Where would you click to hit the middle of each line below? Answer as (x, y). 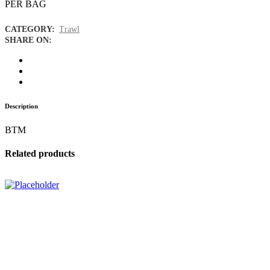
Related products (40, 154)
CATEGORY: (31, 29)
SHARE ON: (28, 40)
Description (21, 106)
